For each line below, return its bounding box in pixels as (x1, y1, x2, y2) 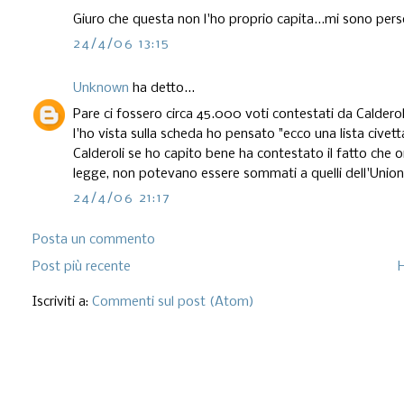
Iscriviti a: (32, 294, 93, 309)
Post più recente (32, 259, 132, 274)
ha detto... (129, 80, 196, 96)
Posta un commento (32, 232, 156, 247)
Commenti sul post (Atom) (92, 294, 255, 309)
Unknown (73, 80, 130, 96)
